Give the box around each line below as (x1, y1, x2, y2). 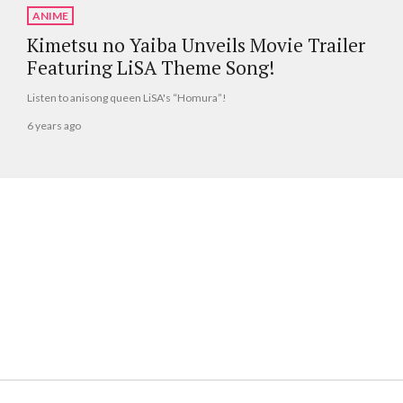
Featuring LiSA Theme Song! (27, 55, 274, 81)
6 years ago (27, 118, 81, 132)
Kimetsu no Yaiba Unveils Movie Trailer (27, 32, 365, 58)
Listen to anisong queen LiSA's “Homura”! (27, 91, 227, 105)
